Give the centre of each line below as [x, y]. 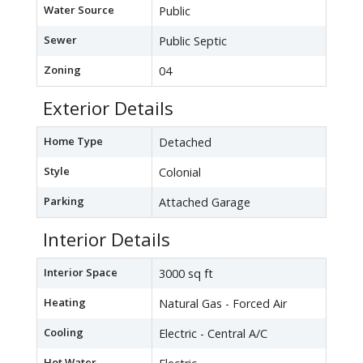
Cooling [64, 333]
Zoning [62, 70]
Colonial [180, 173]
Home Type [73, 141]
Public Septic [193, 41]
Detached [185, 143]
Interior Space [81, 273]
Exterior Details [108, 109]
